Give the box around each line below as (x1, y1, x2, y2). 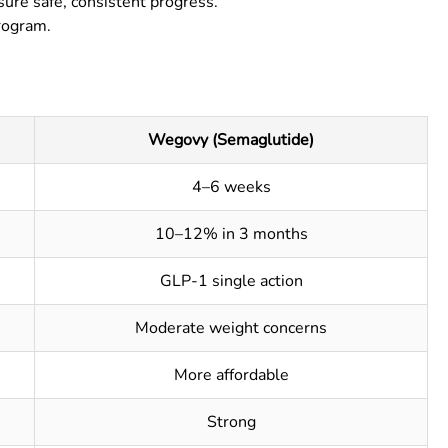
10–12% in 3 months (154, 223, 308, 245)
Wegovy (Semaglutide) (148, 129, 314, 151)
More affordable (173, 364, 289, 386)
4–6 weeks (191, 176, 271, 198)
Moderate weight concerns (135, 317, 327, 339)
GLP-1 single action (159, 270, 303, 292)
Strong (206, 411, 256, 433)
